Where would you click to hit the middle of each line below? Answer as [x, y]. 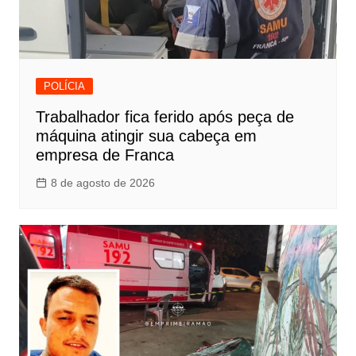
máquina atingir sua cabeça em [146, 136]
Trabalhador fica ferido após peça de [164, 117]
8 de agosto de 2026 [103, 183]
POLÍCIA [64, 87]
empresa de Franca [104, 155]
